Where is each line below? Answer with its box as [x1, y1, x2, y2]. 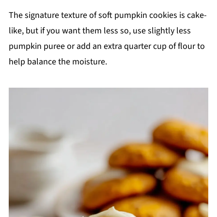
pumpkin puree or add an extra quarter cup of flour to [8, 40, 205, 53]
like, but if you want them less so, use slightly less [8, 25, 191, 37]
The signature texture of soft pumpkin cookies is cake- [8, 9, 207, 22]
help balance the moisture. [8, 56, 107, 68]
